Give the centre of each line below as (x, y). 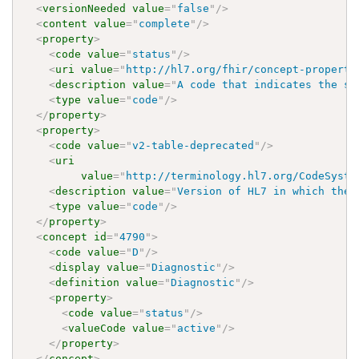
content (65, 23)
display (78, 267)
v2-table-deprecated (194, 145)
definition (88, 282)
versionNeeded (85, 8)
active (197, 328)
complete (165, 23)
